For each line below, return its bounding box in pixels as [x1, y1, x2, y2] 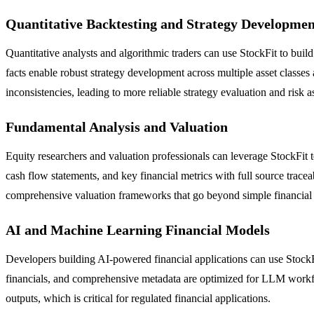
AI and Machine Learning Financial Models [6, 222, 270, 238]
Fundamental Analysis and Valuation [6, 119, 228, 135]
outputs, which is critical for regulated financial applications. [6, 292, 271, 305]
